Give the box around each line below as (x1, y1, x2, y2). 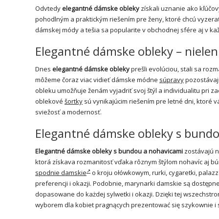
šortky (65, 96, 83, 106)
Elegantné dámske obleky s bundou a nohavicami (35, 146, 183, 155)
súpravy (159, 75, 184, 84)
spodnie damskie (35, 168, 87, 177)
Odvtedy (35, 3, 62, 13)
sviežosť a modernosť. (35, 107, 102, 116)
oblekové (35, 96, 65, 106)
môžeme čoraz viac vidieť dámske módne (35, 75, 159, 84)
